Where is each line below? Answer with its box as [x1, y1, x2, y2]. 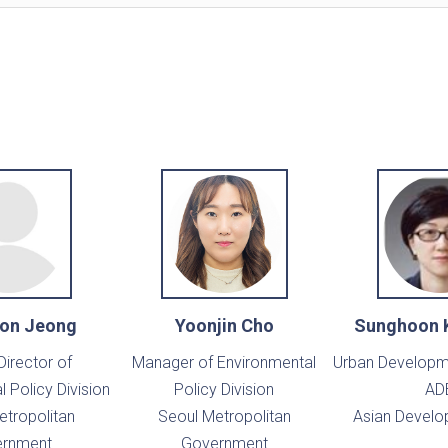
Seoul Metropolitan [157, 407, 291, 427]
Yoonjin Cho [174, 315, 274, 337]
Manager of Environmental [132, 353, 316, 373]
